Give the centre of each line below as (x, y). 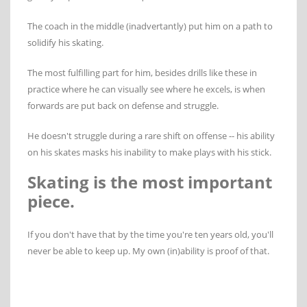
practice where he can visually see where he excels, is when (146, 89)
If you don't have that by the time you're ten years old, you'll (150, 234)
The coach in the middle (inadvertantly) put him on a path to (150, 26)
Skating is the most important (150, 182)
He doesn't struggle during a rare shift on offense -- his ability (151, 135)
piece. (51, 201)
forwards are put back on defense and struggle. (123, 105)
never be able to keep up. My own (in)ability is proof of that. (148, 250)
